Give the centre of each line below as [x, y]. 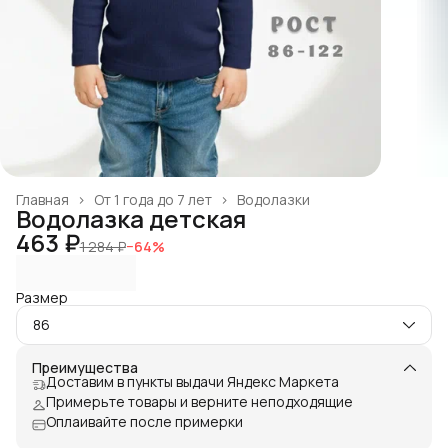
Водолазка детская [131, 218]
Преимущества [85, 367]
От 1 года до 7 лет [153, 199]
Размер [42, 297]
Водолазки [273, 199]
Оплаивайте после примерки [144, 421]
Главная [42, 199]
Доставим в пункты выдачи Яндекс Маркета [192, 381]
